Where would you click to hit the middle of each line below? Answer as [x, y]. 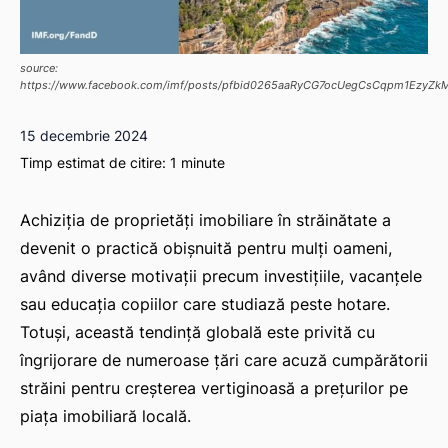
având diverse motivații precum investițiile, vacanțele [221, 276]
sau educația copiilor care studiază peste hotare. [205, 304]
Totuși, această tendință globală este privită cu [197, 332]
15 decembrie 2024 [84, 135]
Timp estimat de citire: [95, 163]
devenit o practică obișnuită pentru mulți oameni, [206, 248]
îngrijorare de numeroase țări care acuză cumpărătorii [224, 360]
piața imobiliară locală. [105, 416]
